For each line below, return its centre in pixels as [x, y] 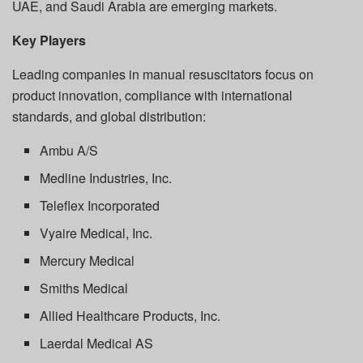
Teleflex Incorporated [100, 205]
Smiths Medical [84, 288]
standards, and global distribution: [109, 116]
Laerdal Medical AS [97, 343]
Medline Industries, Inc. [106, 177]
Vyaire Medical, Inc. [96, 233]
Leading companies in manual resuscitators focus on [163, 74]
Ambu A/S [69, 150]
